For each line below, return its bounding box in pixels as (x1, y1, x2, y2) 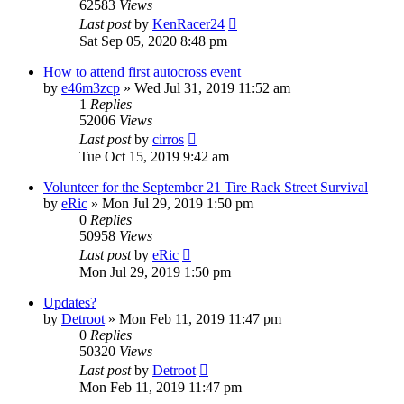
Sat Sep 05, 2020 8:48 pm (79, 33, 227, 50)
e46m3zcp (61, 80, 120, 96)
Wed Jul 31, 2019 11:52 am (134, 80, 290, 96)
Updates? (43, 295, 96, 311)
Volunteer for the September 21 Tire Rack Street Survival (43, 179, 368, 196)
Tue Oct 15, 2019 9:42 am (79, 149, 229, 165)
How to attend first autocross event (43, 64, 241, 80)
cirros (152, 132, 184, 148)
